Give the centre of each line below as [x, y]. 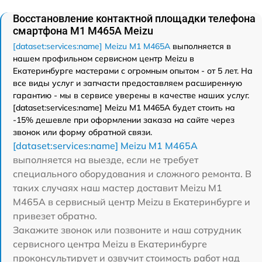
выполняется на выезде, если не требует [106, 159]
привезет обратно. [55, 216]
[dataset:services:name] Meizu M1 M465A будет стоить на [124, 107]
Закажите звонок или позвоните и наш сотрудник [127, 230]
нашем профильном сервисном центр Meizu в [104, 58]
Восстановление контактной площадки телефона [134, 18]
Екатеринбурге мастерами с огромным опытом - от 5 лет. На [133, 70]
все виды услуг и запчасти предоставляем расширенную [127, 83]
